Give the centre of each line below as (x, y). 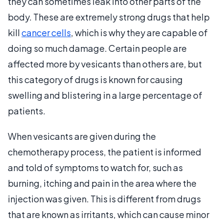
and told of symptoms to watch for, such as (95, 167)
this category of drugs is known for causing (95, 79)
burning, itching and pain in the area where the (102, 183)
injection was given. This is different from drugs (104, 198)
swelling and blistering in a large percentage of (105, 95)
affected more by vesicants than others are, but (105, 64)
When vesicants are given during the (82, 136)
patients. (27, 110)
